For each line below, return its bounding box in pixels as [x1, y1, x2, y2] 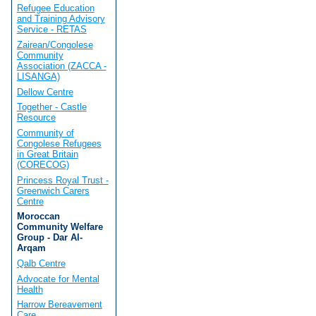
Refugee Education [16, 3, 95, 14]
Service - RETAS [16, 24, 87, 35]
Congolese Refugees [16, 138, 102, 149]
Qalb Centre [16, 257, 66, 269]
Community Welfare [16, 221, 103, 233]
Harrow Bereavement [16, 299, 102, 310]
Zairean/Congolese [16, 39, 93, 50]
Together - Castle [16, 102, 87, 113]
